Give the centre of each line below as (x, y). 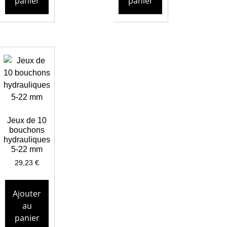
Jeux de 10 (27, 121)
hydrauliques (27, 140)
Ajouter (27, 194)
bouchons (27, 130)
